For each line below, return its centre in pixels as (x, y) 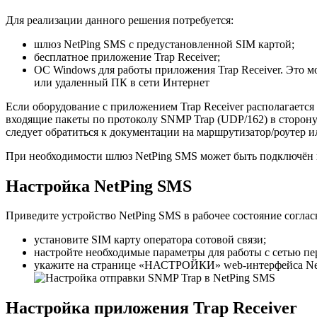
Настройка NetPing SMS (99, 186)
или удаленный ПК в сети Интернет (122, 82)
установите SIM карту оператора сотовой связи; (150, 240)
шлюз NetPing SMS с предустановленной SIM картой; (164, 44)
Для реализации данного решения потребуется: (120, 20)
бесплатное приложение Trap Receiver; (127, 57)
